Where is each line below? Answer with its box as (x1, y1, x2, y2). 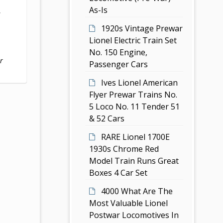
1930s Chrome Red (89, 143, 159, 154)
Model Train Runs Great (89, 155, 179, 166)
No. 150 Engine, (89, 46, 148, 58)
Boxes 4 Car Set (89, 167, 148, 178)
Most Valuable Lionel (89, 197, 168, 209)
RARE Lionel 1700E (101, 131, 170, 142)
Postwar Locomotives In (89, 209, 179, 221)
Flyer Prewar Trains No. (89, 89, 178, 100)
